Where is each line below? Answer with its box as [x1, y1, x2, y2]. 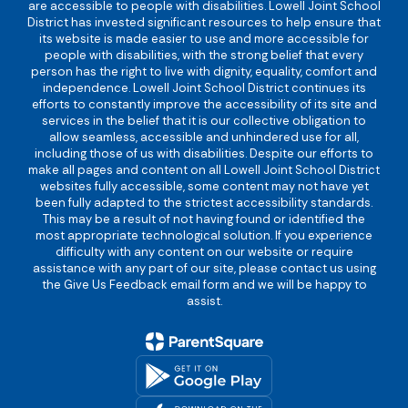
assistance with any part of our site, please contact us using [32, 260, 376, 276]
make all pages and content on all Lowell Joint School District [28, 162, 380, 178]
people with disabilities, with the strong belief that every [45, 47, 363, 63]
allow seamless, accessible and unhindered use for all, [49, 129, 359, 145]
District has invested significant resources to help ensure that [27, 15, 381, 30]
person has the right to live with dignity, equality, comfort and [31, 64, 377, 79]
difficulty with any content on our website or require [55, 244, 353, 260]
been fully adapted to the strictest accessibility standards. [36, 195, 372, 210]
